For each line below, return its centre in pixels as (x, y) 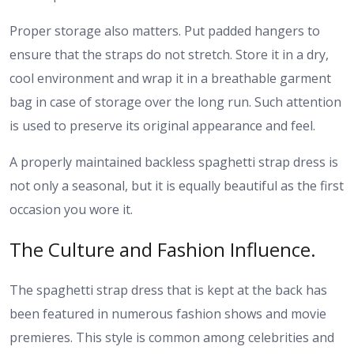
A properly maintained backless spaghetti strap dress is (174, 162)
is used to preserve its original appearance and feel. (162, 125)
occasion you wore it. (71, 209)
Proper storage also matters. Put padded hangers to (165, 30)
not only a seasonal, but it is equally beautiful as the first (177, 185)
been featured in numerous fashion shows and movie (168, 314)
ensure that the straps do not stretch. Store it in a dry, (169, 54)
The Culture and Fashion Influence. (163, 250)
